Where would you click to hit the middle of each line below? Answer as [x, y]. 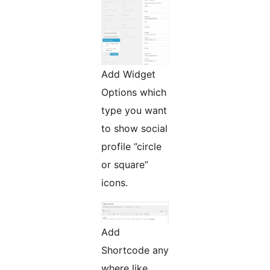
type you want [134, 111]
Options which [134, 93]
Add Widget [128, 74]
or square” [125, 165]
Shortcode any [135, 250]
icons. [115, 183]
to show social [134, 129]
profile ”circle [131, 147]
